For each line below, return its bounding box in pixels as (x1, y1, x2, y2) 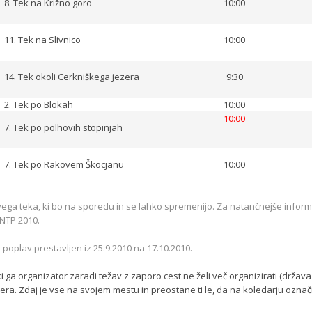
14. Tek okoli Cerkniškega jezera (4, 70, 139, 83)
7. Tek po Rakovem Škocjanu (4, 158, 124, 171)
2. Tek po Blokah (4, 98, 73, 111)
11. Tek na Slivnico (4, 33, 81, 46)
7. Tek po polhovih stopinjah (4, 121, 123, 134)
